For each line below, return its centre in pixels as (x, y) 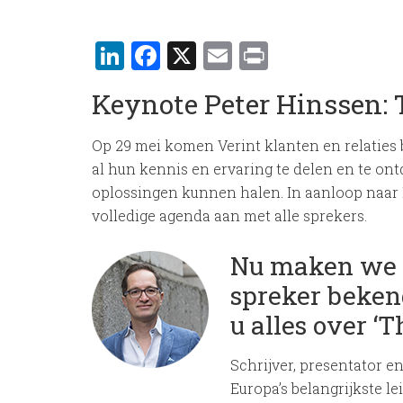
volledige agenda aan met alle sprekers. (229, 215)
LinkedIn (186, 55)
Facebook (224, 55)
